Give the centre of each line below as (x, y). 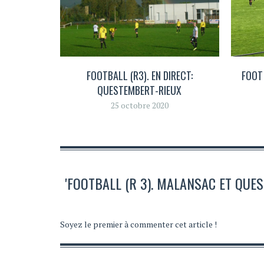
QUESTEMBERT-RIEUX (140, 90)
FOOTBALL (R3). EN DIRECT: (139, 75)
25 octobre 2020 (139, 105)
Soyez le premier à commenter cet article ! (138, 225)
